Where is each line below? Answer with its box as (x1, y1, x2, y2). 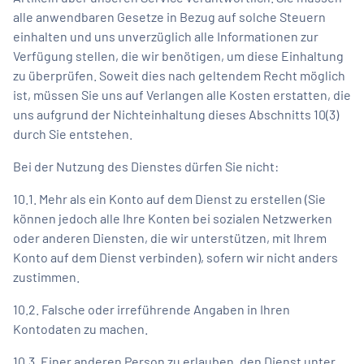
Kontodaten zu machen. (13, 320, 148, 336)
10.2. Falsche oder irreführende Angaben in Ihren (13, 301, 290, 317)
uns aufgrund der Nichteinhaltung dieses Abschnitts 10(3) (13, 106, 339, 122)
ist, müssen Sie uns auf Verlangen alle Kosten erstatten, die (13, 86, 351, 102)
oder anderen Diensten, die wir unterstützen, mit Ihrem (13, 229, 327, 245)
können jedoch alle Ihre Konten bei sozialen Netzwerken (13, 210, 332, 226)
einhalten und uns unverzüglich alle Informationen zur (13, 28, 318, 44)
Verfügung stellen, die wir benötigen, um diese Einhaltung (13, 47, 344, 63)
